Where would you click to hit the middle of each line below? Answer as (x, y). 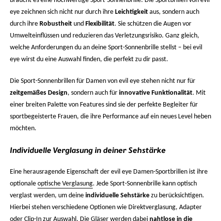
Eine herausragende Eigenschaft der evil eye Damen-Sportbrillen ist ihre (109, 172)
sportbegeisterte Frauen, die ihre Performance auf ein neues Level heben (110, 117)
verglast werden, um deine (48, 196)
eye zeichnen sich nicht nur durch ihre (62, 12)
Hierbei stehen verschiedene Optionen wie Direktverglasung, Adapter (106, 207)
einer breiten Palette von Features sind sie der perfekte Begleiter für (104, 105)
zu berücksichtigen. (177, 196)
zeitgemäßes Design (39, 93)
